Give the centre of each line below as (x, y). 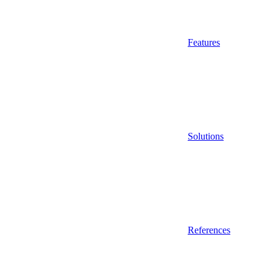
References (209, 230)
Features (204, 42)
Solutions (206, 136)
